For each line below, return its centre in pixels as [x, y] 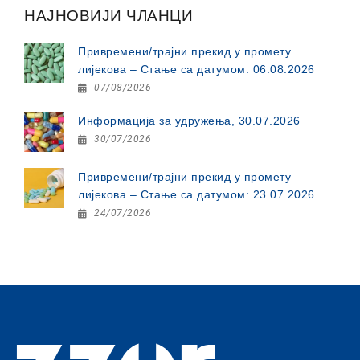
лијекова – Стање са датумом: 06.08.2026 [196, 69]
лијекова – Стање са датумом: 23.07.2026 [196, 194]
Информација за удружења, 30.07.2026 [189, 121]
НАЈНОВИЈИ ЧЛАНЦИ [108, 16]
